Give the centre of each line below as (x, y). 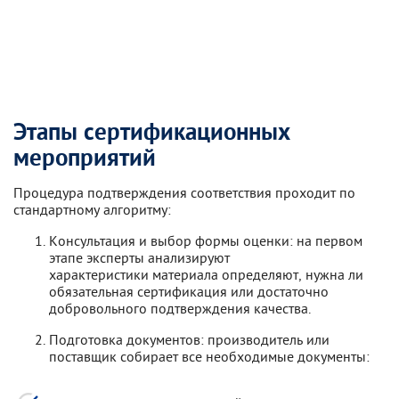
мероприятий (85, 159)
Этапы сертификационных (152, 133)
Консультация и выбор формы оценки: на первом (206, 240)
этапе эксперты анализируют (139, 257)
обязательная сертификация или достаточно (189, 291)
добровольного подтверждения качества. (180, 308)
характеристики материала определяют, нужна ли (206, 274)
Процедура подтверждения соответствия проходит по (184, 192)
